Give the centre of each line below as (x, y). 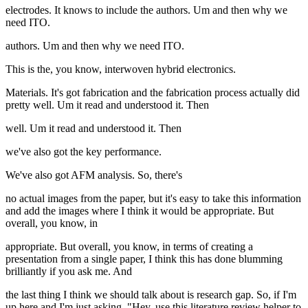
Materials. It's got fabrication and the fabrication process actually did (153, 93)
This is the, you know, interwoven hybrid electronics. (121, 69)
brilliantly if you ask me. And (69, 272)
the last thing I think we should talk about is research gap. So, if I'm (151, 295)
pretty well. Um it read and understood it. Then (107, 105)
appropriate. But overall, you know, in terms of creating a (129, 247)
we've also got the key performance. (84, 152)
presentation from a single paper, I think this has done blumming (144, 259)
